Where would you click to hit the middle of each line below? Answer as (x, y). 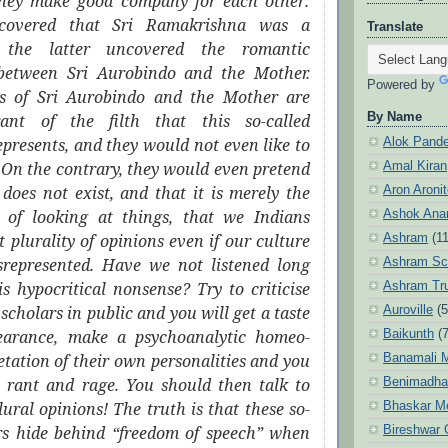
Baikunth (408, 333)
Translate (395, 27)
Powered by (403, 84)
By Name (394, 116)
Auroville (408, 309)
